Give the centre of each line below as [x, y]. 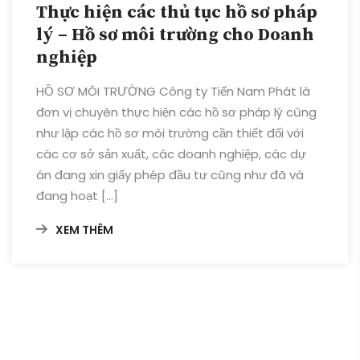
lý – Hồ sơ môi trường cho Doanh [175, 35]
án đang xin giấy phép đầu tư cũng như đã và [170, 174]
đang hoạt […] [77, 195]
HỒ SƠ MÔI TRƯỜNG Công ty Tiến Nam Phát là [173, 91]
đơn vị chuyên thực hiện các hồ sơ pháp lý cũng [176, 112]
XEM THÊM [84, 229]
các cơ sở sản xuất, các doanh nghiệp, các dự [171, 153]
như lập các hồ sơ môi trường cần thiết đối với [170, 133]
